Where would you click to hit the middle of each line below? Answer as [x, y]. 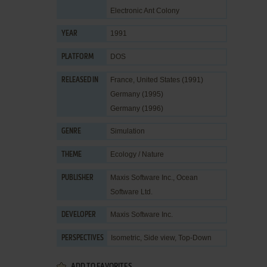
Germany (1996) [137, 108]
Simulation [128, 131]
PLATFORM [77, 57]
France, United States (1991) [157, 80]
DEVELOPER [79, 215]
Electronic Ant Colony [145, 11]
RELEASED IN [80, 80]
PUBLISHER [77, 178]
